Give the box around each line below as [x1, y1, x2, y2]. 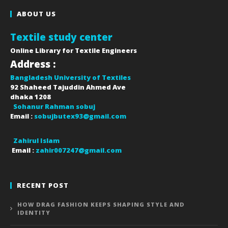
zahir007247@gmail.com [36, 146, 122, 155]
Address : [10, 58, 56, 71]
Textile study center [10, 31, 112, 44]
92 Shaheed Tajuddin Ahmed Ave [10, 82, 126, 92]
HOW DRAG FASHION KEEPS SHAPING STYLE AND [17, 201, 185, 208]
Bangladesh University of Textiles [10, 73, 131, 82]
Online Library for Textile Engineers [10, 46, 137, 55]
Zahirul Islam [13, 136, 60, 145]
